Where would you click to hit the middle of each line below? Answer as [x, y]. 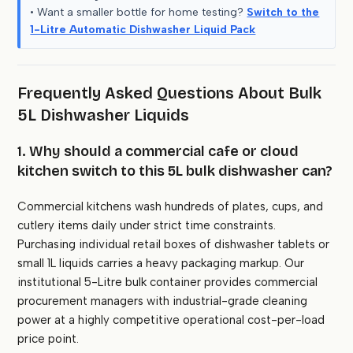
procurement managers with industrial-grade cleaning [163, 301]
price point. [48, 339]
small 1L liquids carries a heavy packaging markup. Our [161, 264]
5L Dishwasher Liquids [104, 115]
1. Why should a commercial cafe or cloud [158, 152]
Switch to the [283, 13]
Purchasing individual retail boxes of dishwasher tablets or [174, 245]
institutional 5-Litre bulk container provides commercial [168, 282]
